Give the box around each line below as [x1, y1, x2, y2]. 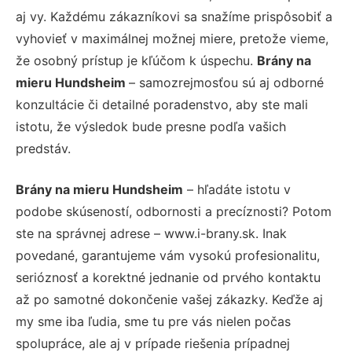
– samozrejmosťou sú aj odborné [129, 74, 324, 90]
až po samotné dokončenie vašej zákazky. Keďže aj [16, 291, 323, 307]
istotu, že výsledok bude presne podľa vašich [16, 118, 286, 134]
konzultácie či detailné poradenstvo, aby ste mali [16, 96, 308, 112]
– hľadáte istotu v [183, 181, 291, 197]
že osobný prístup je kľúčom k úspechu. [16, 52, 257, 68]
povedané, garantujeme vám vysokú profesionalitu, [16, 247, 320, 263]
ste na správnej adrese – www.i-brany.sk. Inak [16, 225, 287, 241]
